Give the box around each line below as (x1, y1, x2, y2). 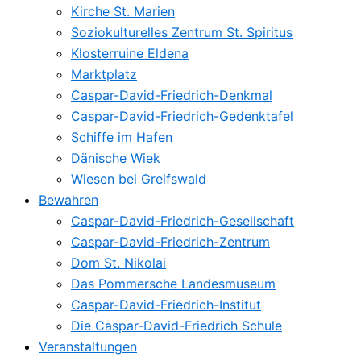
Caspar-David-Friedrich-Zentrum (71, 234, 270, 251)
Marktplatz (71, 66, 137, 83)
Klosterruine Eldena (71, 45, 189, 62)
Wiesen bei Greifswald (71, 171, 206, 188)
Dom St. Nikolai (71, 255, 166, 272)
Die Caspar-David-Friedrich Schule (71, 317, 282, 334)
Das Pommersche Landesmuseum (71, 276, 276, 293)
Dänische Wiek (71, 150, 160, 167)
